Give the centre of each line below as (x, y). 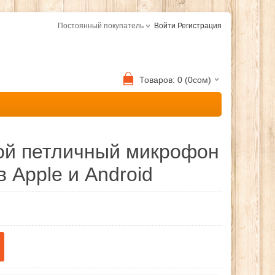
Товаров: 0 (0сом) (175, 80)
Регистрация (199, 26)
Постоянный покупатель (101, 26)
